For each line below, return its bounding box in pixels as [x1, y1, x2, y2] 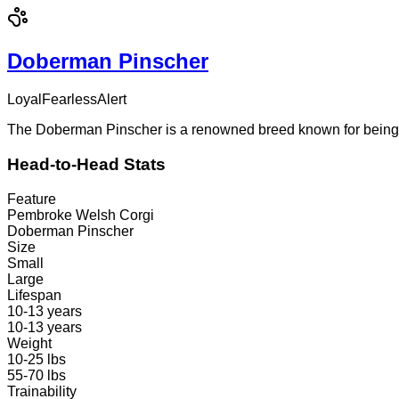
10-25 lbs [7, 351, 66, 367]
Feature [7, 191, 56, 207]
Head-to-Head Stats [7, 154, 166, 174]
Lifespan [7, 287, 61, 303]
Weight [7, 335, 52, 351]
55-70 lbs [7, 367, 66, 383]
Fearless [42, 92, 97, 108]
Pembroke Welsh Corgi [7, 207, 154, 223]
